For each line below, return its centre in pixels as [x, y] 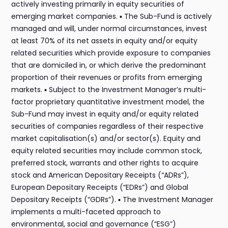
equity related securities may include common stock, [107, 151]
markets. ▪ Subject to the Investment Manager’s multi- [109, 90]
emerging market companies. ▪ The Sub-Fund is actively [112, 17]
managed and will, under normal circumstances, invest [109, 29]
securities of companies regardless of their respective [108, 126]
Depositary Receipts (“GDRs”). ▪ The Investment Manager [112, 200]
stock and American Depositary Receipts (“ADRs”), [100, 175]
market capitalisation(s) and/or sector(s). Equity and [106, 139]
